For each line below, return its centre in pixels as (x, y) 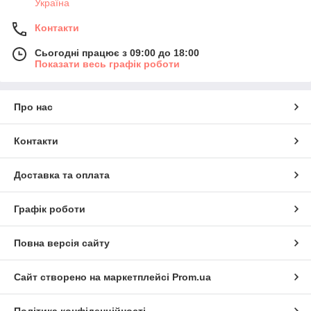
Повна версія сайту (62, 243)
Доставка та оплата (62, 175)
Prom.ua (192, 277)
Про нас (33, 107)
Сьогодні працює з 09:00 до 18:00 (117, 53)
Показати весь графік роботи (107, 64)
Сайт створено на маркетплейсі (93, 277)
